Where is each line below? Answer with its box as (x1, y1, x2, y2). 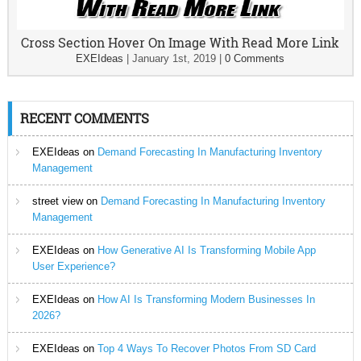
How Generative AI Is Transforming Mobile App (97, 244, 316, 256)
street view (31, 195, 83, 207)
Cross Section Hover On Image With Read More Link (21, 34, 340, 51)
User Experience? (31, 260, 115, 272)
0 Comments (225, 52, 285, 64)
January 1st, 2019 (132, 52, 217, 64)
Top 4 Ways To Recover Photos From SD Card (97, 342, 316, 355)
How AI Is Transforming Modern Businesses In (97, 293, 315, 305)
